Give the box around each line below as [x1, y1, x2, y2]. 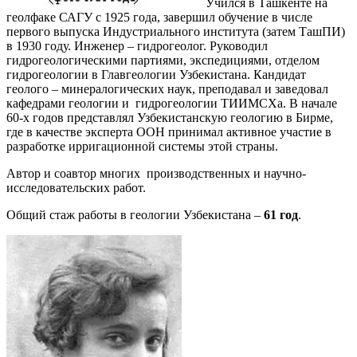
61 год [264, 207, 298, 222]
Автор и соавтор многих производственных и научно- [6, 166, 306, 180]
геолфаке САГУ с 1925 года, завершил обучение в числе [6, 10, 312, 24]
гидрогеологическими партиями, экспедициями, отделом [6, 53, 320, 67]
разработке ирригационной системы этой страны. [6, 139, 278, 153]
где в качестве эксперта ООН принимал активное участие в [6, 124, 331, 139]
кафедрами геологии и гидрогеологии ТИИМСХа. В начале [6, 96, 337, 110]
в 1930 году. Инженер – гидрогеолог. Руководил [6, 38, 268, 53]
